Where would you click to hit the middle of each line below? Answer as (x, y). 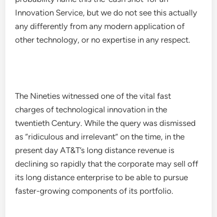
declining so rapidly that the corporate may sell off (107, 164)
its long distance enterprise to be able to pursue (102, 177)
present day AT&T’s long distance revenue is (95, 150)
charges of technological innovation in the (91, 109)
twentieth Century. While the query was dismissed (106, 123)
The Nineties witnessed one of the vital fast (93, 96)
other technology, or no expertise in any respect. (103, 40)
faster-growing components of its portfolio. (94, 191)
